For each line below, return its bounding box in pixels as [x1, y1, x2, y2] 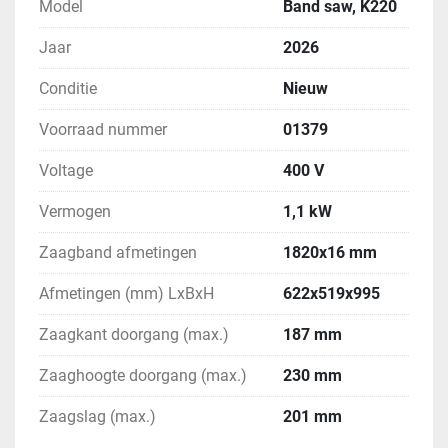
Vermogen [39, 202, 111, 222]
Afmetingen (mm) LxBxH [39, 284, 214, 304]
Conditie [39, 79, 97, 99]
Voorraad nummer [39, 120, 167, 140]
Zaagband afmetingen [39, 243, 197, 263]
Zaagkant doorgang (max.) [39, 325, 229, 345]
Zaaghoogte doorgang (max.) [39, 366, 247, 386]
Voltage [39, 161, 93, 181]
